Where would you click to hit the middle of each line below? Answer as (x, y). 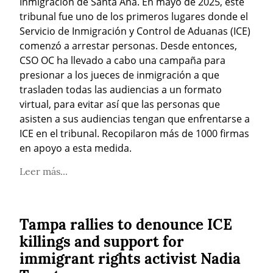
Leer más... (44, 171)
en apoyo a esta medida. (76, 148)
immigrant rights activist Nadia (130, 258)
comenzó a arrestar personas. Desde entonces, (128, 45)
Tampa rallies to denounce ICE (126, 224)
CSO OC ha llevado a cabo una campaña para (122, 60)
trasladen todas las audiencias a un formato (121, 89)
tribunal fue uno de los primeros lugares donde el (134, 16)
